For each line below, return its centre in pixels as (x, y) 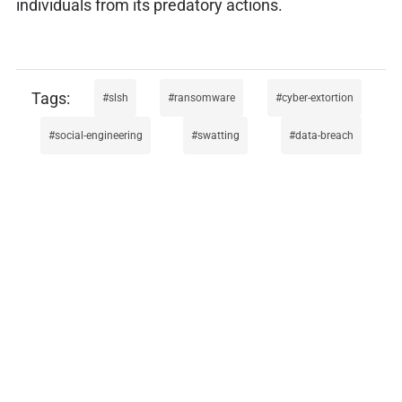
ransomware (205, 98)
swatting (219, 136)
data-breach (325, 136)
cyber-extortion (318, 98)
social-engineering (98, 136)
